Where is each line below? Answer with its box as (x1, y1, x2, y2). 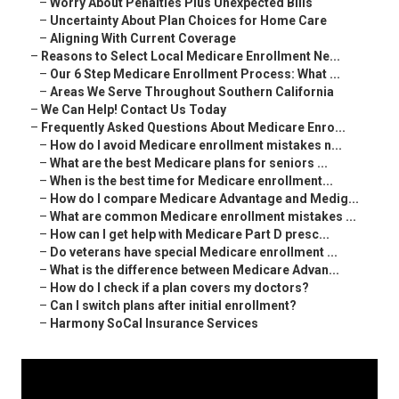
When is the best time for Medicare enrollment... (50, 174, 333, 189)
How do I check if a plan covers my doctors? (50, 281, 309, 296)
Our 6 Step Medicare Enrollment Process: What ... (50, 67, 340, 82)
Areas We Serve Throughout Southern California (50, 85, 334, 100)
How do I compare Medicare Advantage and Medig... (50, 191, 359, 207)
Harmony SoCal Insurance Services (50, 316, 258, 331)
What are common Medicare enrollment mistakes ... (50, 209, 356, 224)
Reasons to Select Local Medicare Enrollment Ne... (41, 49, 340, 64)
